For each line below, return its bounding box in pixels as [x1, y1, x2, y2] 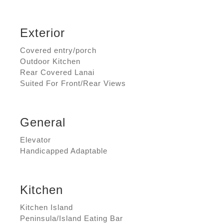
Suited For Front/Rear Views [20, 79, 126, 88]
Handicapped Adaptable [20, 146, 107, 155]
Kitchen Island [20, 202, 73, 211]
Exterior [20, 26, 65, 40]
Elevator [20, 135, 51, 144]
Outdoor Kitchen [20, 57, 80, 66]
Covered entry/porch [20, 46, 96, 55]
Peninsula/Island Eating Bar [20, 213, 123, 222]
